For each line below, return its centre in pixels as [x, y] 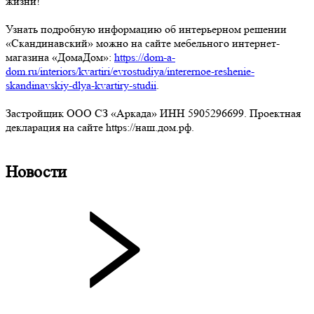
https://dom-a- [145, 57]
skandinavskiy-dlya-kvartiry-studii [81, 85]
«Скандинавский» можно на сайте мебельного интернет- [143, 43]
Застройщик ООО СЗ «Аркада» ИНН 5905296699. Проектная [153, 113]
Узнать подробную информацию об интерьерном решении [146, 29]
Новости [36, 172]
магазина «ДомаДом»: [60, 57]
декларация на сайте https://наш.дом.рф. [100, 127]
